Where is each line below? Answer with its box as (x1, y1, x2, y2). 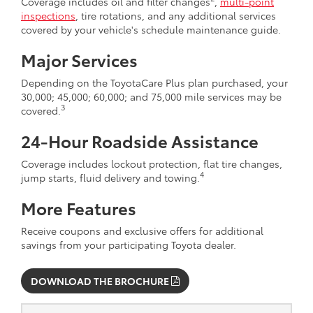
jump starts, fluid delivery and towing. (21, 170, 200, 184)
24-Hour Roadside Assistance (21, 128, 259, 152)
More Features (21, 195, 136, 219)
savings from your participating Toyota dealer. (21, 237, 236, 252)
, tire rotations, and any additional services (75, 8, 276, 22)
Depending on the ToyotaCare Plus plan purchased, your (21, 75, 288, 89)
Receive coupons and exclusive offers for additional (21, 223, 263, 238)
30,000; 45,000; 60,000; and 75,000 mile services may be (21, 89, 282, 103)
